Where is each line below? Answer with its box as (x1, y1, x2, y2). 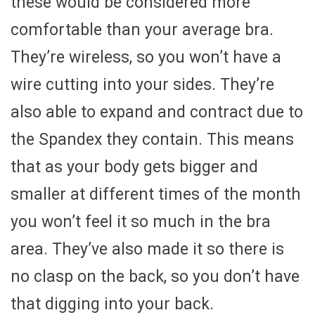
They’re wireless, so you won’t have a (11, 47, 281, 67)
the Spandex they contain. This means (11, 129, 294, 149)
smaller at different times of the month (11, 184, 301, 204)
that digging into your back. (11, 294, 214, 314)
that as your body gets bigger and (11, 157, 258, 176)
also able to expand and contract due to (11, 102, 303, 122)
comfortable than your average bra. (11, 20, 274, 39)
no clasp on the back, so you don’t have (11, 266, 300, 286)
